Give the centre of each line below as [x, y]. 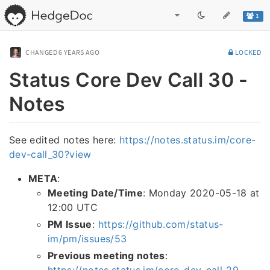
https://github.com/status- [161, 224]
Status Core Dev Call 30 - [129, 80]
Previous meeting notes [106, 255]
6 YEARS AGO [79, 52]
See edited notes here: [64, 140]
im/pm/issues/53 [87, 238]
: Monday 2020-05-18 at [201, 193]
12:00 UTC [73, 207]
